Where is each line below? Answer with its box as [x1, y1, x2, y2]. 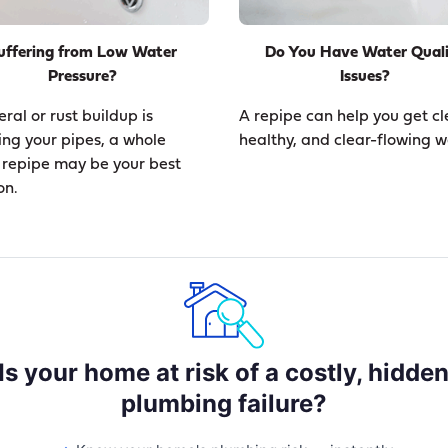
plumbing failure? [120, 389, 327, 419]
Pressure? [48, 68, 118, 85]
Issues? [340, 68, 391, 85]
